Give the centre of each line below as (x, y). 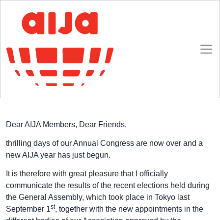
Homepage (21, 16)
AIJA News (65, 16)
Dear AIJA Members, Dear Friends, (66, 124)
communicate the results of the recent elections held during (108, 185)
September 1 (28, 209)
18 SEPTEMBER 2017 (41, 95)
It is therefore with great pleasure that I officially (87, 174)
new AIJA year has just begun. (58, 155)
